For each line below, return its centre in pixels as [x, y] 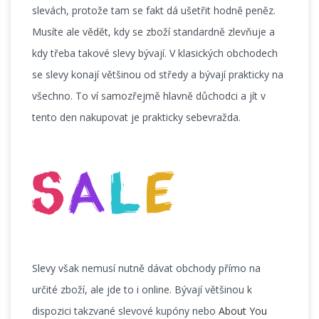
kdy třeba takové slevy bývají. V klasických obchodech [155, 53]
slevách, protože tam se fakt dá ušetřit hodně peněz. [154, 10]
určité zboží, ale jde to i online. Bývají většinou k [142, 290]
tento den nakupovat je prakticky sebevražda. [136, 117]
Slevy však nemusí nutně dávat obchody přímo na [146, 268]
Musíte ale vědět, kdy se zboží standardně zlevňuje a [153, 32]
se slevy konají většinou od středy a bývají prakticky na [158, 74]
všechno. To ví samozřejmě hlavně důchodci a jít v [149, 96]
